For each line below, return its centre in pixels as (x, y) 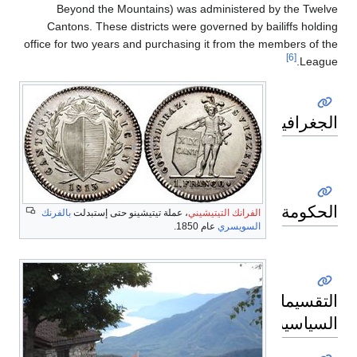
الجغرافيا (308, 122)
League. (319, 62)
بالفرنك (56, 213)
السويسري (239, 227)
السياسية (307, 323)
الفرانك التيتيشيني (224, 213)
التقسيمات (301, 301)
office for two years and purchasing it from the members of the (181, 44)
